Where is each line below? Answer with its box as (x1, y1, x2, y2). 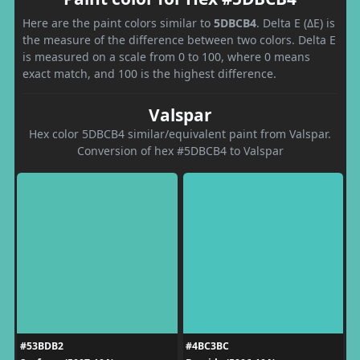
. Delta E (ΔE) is (256, 14, 335, 31)
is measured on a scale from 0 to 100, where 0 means (22, 48, 310, 64)
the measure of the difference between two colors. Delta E (22, 31, 336, 47)
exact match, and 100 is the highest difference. (22, 65, 276, 81)
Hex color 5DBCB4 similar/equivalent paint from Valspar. (29, 125, 331, 141)
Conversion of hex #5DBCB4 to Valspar (76, 142, 284, 158)
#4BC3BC (186, 338, 229, 353)
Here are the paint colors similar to (22, 14, 214, 31)
